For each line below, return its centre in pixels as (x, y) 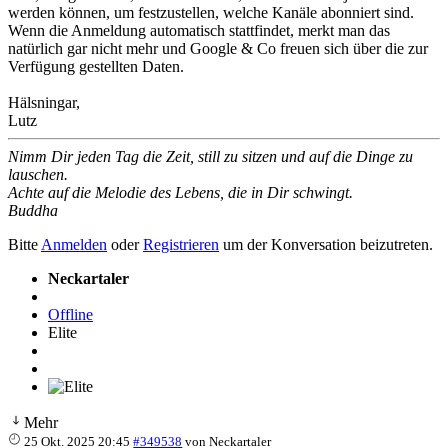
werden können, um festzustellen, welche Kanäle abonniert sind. (211, 12)
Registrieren (181, 244)
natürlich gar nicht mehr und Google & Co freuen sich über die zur (218, 48)
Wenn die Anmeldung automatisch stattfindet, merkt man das (199, 30)
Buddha (33, 210)
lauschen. (38, 174)
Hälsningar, (44, 102)
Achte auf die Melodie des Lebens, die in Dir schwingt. (180, 192)
